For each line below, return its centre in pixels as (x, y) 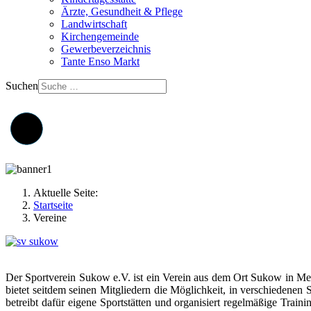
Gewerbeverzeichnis (106, 49)
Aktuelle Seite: (68, 192)
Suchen (22, 86)
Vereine (50, 217)
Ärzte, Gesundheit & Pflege (122, 11)
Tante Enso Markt (100, 61)
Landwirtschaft (94, 24)
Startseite (53, 205)
